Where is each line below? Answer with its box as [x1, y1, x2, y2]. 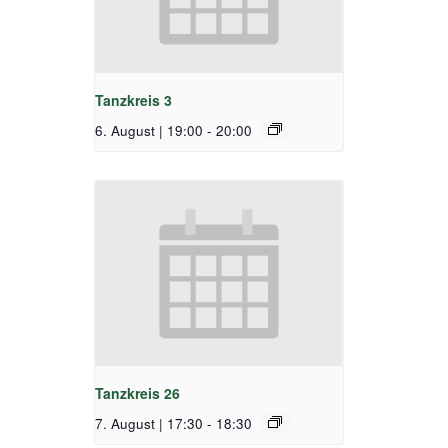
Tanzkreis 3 [95, 89, 172, 110]
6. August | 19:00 [95, 120, 203, 140]
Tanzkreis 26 [95, 383, 180, 404]
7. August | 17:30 [95, 414, 203, 434]
